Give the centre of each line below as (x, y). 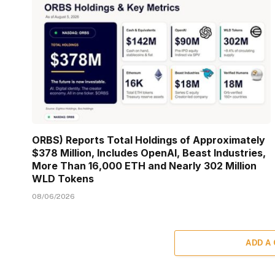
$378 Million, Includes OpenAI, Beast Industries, (149, 153)
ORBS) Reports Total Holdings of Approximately (149, 140)
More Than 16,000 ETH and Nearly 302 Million (144, 165)
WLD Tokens (63, 178)
